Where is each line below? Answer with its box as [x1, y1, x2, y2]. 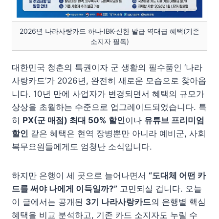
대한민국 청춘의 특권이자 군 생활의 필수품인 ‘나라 [12, 63, 202, 73]
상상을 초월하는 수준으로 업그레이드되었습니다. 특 [12, 102, 207, 112]
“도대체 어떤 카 [149, 171, 206, 181]
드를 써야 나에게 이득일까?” [12, 184, 117, 194]
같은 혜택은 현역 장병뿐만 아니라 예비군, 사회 [28, 129, 206, 139]
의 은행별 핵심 [151, 197, 206, 207]
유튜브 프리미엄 [144, 115, 204, 126]
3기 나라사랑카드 [86, 197, 151, 207]
